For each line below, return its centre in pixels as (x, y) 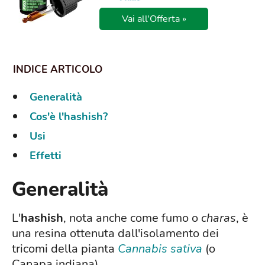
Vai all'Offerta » (154, 19)
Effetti (46, 156)
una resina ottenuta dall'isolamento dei (115, 234)
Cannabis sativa (160, 249)
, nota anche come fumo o (132, 218)
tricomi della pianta (65, 249)
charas (219, 218)
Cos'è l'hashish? (69, 117)
